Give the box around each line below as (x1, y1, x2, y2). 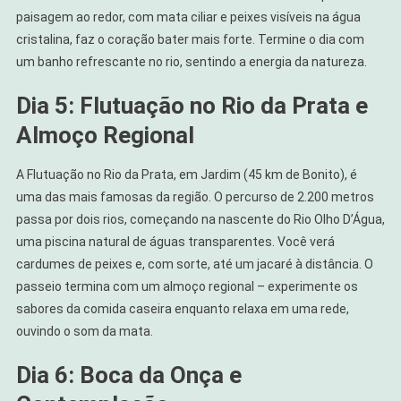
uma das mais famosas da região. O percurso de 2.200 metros (15, 189, 374, 204)
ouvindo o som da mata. (15, 323, 153, 338)
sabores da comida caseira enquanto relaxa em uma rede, (15, 301, 349, 316)
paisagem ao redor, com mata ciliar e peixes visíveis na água (15, 9, 361, 24)
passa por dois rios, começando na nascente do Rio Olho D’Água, (15, 211, 385, 226)
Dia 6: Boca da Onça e (15, 361, 242, 388)
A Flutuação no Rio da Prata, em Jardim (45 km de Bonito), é (15, 166, 357, 182)
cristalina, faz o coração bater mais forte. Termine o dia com (15, 31, 364, 47)
